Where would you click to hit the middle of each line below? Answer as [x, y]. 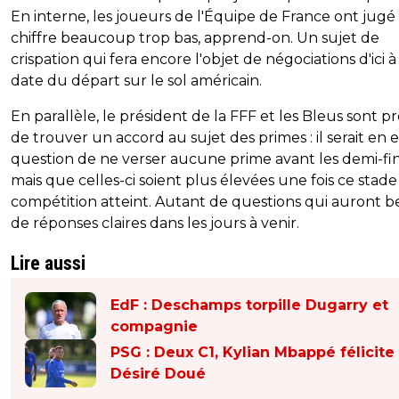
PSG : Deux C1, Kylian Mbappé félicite [252, 352]
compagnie [154, 326]
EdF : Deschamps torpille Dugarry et [249, 305]
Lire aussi [48, 264]
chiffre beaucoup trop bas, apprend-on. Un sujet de [195, 38]
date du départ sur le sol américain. [136, 81]
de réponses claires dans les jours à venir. [155, 224]
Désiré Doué [158, 373]
